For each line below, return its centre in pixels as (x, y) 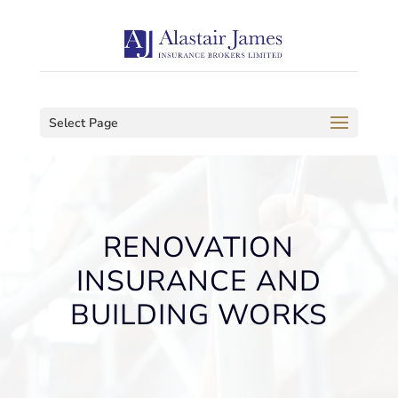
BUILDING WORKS (199, 314)
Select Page (83, 123)
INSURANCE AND (199, 281)
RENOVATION (199, 247)
